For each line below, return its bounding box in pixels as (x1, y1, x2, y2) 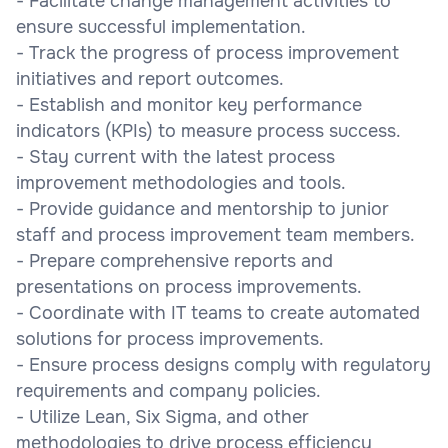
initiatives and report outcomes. (16, 67, 284, 90)
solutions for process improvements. (16, 327, 324, 350)
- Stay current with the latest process (16, 145, 335, 168)
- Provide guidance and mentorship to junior (16, 197, 389, 220)
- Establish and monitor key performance (16, 93, 362, 116)
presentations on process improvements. (16, 275, 362, 298)
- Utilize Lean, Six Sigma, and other (16, 405, 309, 428)
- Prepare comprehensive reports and (16, 249, 333, 272)
